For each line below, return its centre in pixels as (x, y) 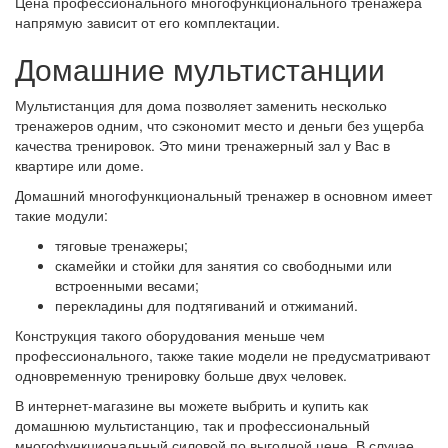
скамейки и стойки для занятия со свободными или (223, 265)
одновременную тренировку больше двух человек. (181, 375)
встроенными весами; (127, 285)
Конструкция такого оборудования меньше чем (170, 335)
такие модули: (61, 215)
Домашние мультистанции (200, 68)
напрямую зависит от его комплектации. (147, 22)
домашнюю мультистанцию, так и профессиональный (192, 425)
